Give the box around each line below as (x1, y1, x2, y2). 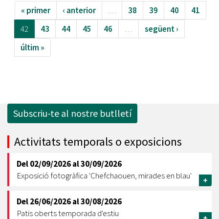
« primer (21, 5, 50, 16)
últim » (21, 42, 44, 53)
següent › (145, 23, 178, 34)
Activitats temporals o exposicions (14, 134, 182, 149)
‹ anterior (63, 5, 96, 16)
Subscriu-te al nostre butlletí (13, 107, 131, 119)
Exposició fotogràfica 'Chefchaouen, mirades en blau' (17, 170, 192, 181)
